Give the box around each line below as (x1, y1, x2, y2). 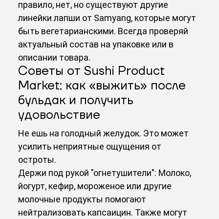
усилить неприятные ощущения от (18, 141, 162, 152)
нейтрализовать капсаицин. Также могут (18, 207, 188, 218)
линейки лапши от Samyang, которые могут (18, 12, 197, 23)
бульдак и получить (18, 92, 134, 109)
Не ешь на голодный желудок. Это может (18, 128, 189, 138)
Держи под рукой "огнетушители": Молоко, (18, 167, 192, 178)
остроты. (18, 154, 57, 165)
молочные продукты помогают (18, 194, 147, 204)
